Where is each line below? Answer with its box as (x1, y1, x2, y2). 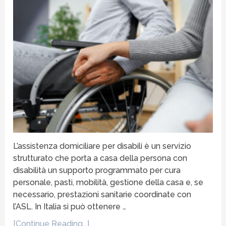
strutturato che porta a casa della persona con (13, 153, 188, 163)
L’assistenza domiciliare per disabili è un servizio (13, 141, 192, 151)
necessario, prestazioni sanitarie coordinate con (13, 189, 192, 199)
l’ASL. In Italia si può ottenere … (13, 201, 127, 211)
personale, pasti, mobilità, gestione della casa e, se (13, 177, 204, 187)
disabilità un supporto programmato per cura (13, 165, 181, 175)
